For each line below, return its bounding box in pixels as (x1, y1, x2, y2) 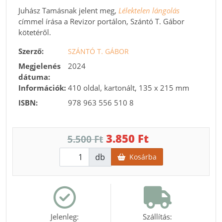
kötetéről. (18, 27, 51, 37)
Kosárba (125, 152, 157, 162)
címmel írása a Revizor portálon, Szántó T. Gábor (18, 16, 184, 26)
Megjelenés (18, 60, 60, 71)
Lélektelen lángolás (118, 5, 179, 15)
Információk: (18, 82, 66, 93)
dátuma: (18, 71, 50, 82)
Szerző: (18, 46, 44, 56)
